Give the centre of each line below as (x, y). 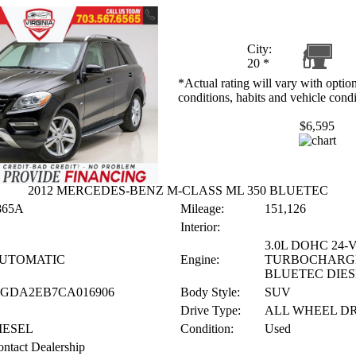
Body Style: (210, 292)
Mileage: (202, 209)
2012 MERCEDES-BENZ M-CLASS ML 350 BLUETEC (178, 190)
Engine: (200, 259)
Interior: (200, 227)
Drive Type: (211, 310)
